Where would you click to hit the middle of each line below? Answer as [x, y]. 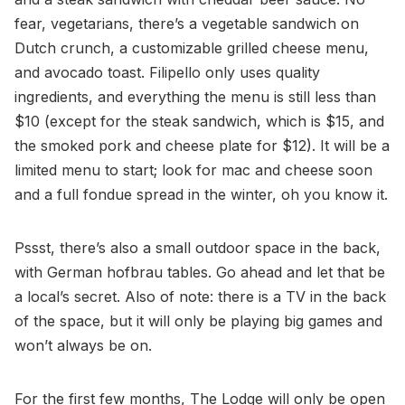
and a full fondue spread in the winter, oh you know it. [201, 194]
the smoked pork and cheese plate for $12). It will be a [202, 145]
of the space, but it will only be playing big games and [198, 320]
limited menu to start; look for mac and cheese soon [193, 170]
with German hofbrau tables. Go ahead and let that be [200, 272]
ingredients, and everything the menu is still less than [195, 96]
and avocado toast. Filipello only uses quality [167, 72]
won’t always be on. [83, 345]
